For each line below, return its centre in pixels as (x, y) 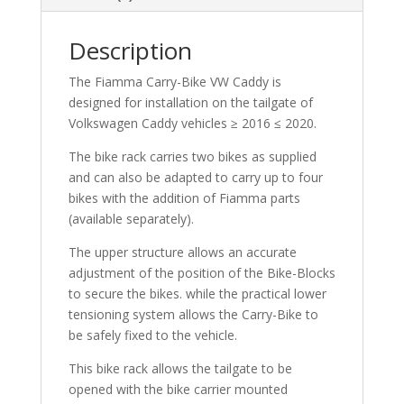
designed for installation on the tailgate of (190, 102)
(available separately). (131, 218)
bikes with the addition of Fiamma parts (184, 197)
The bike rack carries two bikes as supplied (192, 156)
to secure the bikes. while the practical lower (197, 293)
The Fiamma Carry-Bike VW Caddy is (174, 81)
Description (130, 50)
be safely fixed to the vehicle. (152, 335)
